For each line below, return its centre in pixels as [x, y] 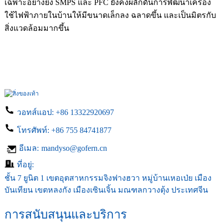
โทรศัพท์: [34, 130]
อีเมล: [28, 148]
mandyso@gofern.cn [74, 148]
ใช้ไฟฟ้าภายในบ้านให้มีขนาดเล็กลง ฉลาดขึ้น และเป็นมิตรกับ [110, 15]
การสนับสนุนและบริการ [65, 215]
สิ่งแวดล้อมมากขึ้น [37, 28]
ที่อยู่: [25, 165]
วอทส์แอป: [36, 112]
